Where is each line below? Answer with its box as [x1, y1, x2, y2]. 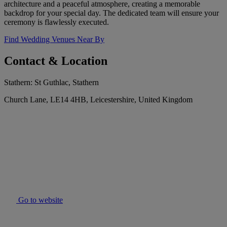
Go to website [16, 196, 63, 205]
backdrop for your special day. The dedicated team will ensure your [4, 9, 219, 18]
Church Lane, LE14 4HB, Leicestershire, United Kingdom [4, 95, 193, 104]
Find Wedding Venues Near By [4, 35, 104, 44]
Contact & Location [4, 54, 107, 68]
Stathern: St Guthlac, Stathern [4, 78, 99, 87]
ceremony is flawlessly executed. [4, 18, 109, 27]
